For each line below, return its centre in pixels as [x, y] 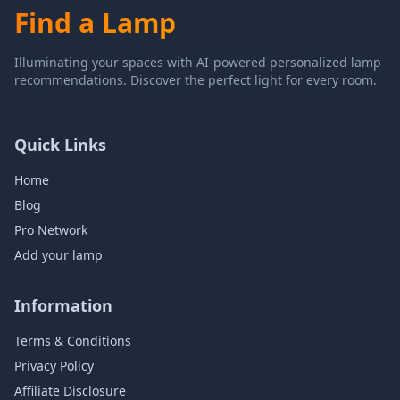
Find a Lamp [95, 23]
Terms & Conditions [73, 341]
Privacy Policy [54, 366]
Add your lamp [58, 255]
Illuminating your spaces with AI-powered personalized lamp [198, 62]
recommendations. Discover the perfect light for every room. [196, 80]
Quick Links [60, 145]
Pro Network [51, 230]
